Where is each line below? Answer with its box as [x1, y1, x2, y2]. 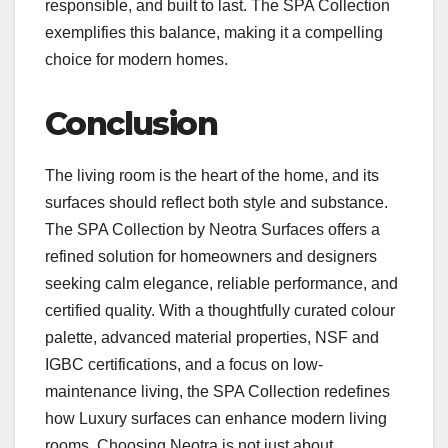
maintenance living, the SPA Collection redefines [45, 383, 390, 401]
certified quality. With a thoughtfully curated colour [45, 302, 395, 320]
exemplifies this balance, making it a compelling [45, 24, 383, 42]
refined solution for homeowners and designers [45, 248, 377, 266]
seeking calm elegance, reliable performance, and [45, 275, 398, 293]
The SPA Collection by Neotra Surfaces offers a [45, 221, 380, 239]
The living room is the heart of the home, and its [45, 167, 379, 185]
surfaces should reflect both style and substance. [45, 194, 388, 212]
